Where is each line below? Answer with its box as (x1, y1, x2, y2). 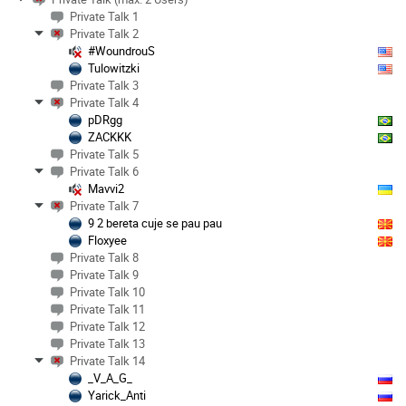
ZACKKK (88, 128, 131, 145)
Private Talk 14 (70, 352, 145, 369)
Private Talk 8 (70, 248, 139, 266)
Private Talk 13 (70, 334, 145, 352)
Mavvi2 (88, 179, 124, 197)
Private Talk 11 (70, 300, 145, 317)
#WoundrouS (88, 42, 155, 59)
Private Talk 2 (70, 24, 139, 42)
